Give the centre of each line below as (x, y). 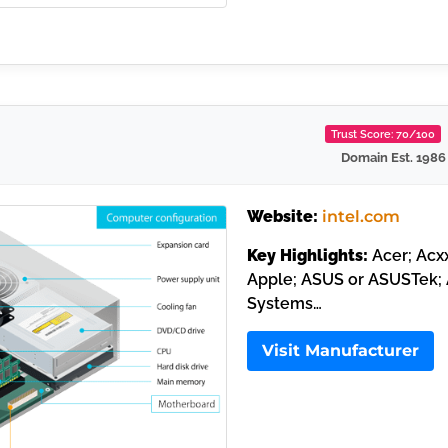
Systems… (284, 303)
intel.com (360, 217)
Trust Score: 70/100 (382, 134)
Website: (282, 217)
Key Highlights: (307, 255)
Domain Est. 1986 (393, 158)
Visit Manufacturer (340, 350)
